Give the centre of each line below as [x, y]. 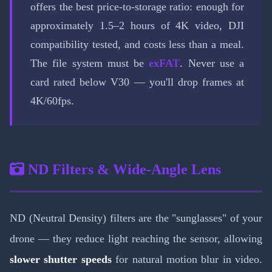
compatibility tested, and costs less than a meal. [137, 45]
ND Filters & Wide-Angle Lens [123, 170]
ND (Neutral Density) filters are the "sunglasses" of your [136, 218]
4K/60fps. [52, 101]
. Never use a [212, 63]
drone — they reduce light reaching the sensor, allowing [136, 239]
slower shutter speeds [61, 260]
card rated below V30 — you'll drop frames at [137, 82]
